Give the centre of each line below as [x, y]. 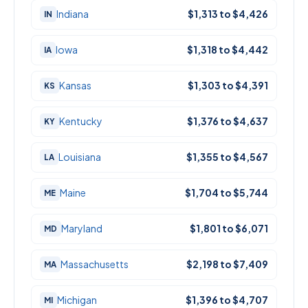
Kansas [75, 86]
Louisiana [80, 157]
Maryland [82, 229]
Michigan [77, 300]
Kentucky [81, 121]
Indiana [73, 14]
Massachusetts [95, 264]
